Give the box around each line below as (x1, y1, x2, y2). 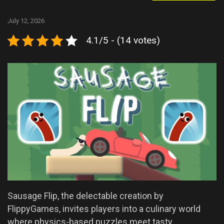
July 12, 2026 (7, 17, 44, 25)
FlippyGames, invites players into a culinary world (7, 203, 200, 214)
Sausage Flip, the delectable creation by (7, 190, 163, 201)
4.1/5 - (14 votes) (86, 34, 160, 46)
